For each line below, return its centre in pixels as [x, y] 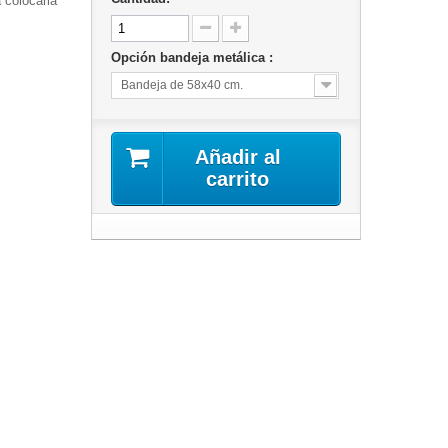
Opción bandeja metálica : [193, 57]
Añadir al [237, 157]
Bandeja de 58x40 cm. [181, 85]
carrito [238, 179]
